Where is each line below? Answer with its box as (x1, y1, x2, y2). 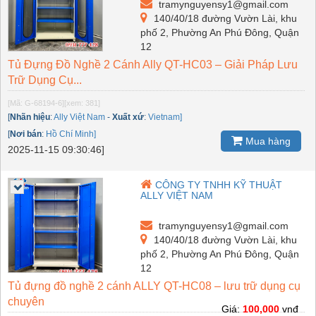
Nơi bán (10, 128, 42, 139)
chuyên (8, 295, 44, 308)
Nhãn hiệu (10, 111, 50, 122)
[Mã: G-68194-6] (8, 98, 64, 107)
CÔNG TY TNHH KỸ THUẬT (155, 178, 283, 190)
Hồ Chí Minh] (46, 128, 96, 139)
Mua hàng (243, 135, 291, 147)
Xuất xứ (112, 111, 144, 122)
